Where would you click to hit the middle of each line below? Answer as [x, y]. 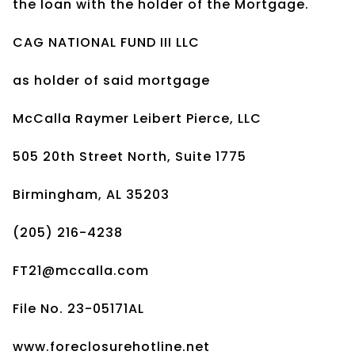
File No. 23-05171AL [78, 308]
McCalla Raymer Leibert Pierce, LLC [137, 118]
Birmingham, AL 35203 [91, 194]
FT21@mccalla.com [81, 270]
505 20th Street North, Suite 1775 [130, 156]
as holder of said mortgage [111, 80]
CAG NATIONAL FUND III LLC [106, 42]
